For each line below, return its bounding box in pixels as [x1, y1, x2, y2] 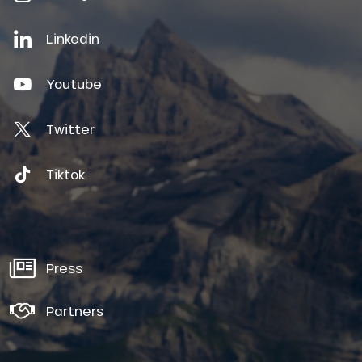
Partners [46, 301, 103, 319]
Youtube [46, 74, 102, 92]
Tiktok [46, 165, 85, 183]
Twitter [46, 120, 95, 137]
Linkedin [46, 29, 99, 47]
